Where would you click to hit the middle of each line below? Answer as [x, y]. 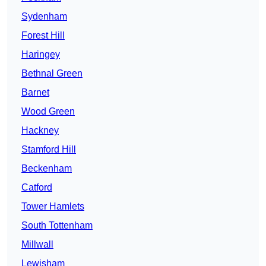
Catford [37, 188]
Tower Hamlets [53, 207]
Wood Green [48, 112]
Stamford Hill [49, 150]
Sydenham [44, 17]
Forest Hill [43, 36]
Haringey [41, 55]
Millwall [37, 245]
